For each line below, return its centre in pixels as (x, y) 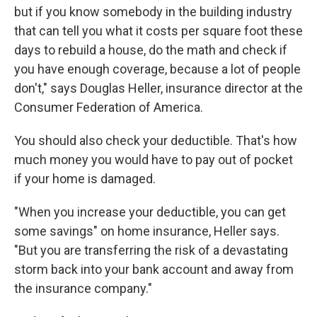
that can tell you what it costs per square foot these (158, 31)
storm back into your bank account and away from (154, 270)
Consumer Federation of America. (109, 108)
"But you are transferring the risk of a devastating (151, 250)
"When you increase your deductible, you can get (150, 212)
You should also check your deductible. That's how (156, 141)
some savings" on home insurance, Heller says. (147, 231)
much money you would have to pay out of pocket (154, 160)
